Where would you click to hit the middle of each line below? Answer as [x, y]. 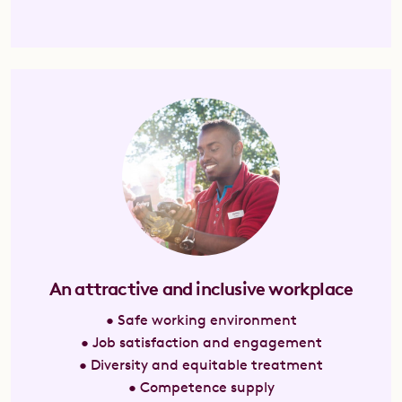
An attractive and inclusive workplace [201, 288]
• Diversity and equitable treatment [201, 365]
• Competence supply [201, 387]
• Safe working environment [201, 320]
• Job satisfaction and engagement [201, 342]
